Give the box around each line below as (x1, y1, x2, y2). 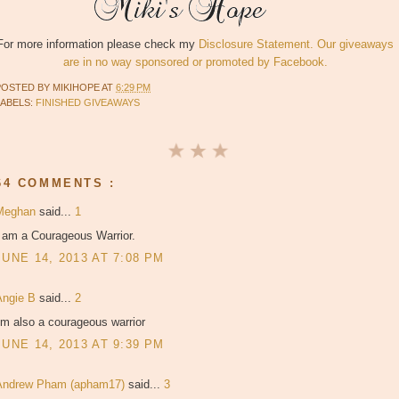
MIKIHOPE (53, 82, 102, 93)
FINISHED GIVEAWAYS (36, 97, 140, 108)
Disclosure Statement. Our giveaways (199, 37, 394, 52)
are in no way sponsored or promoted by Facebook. (62, 55, 328, 69)
